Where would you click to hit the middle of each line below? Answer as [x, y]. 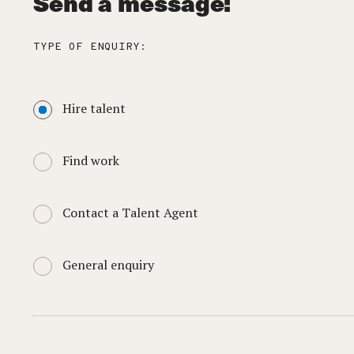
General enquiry [108, 265]
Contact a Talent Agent [130, 213]
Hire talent [94, 108]
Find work [91, 160]
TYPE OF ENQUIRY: [90, 47]
